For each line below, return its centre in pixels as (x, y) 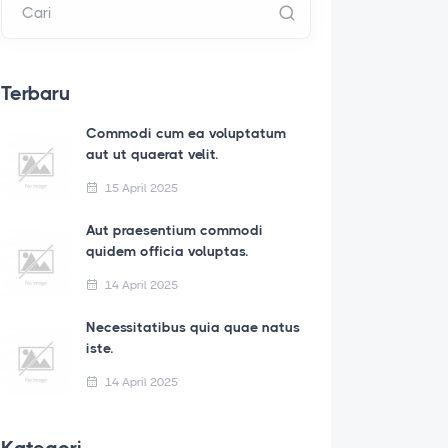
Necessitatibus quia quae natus (193, 327)
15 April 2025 (140, 188)
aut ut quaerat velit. (152, 154)
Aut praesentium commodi (174, 230)
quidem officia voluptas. (167, 251)
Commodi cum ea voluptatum (186, 133)
